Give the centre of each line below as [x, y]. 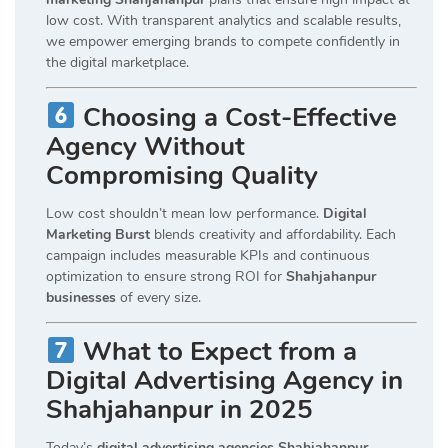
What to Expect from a [219, 352]
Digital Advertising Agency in [224, 381]
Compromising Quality [182, 175]
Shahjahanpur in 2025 [179, 410]
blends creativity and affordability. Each [273, 234]
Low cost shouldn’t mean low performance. [184, 213]
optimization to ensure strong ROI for [166, 276]
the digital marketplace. [117, 63]
